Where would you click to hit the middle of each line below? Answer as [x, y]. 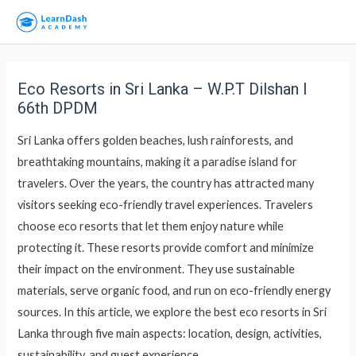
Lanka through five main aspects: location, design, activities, [170, 333]
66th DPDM [58, 108]
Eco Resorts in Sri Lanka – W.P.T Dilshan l [163, 89]
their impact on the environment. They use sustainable [157, 269]
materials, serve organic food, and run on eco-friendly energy [174, 290]
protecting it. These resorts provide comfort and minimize [166, 247]
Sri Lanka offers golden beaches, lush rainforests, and [156, 140]
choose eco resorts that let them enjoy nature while [151, 226]
